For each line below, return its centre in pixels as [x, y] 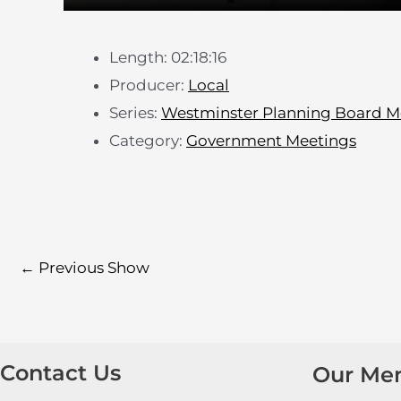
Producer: [149, 85]
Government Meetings [271, 141]
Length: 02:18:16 [168, 58]
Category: [148, 141]
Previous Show [92, 267]
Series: [135, 113]
